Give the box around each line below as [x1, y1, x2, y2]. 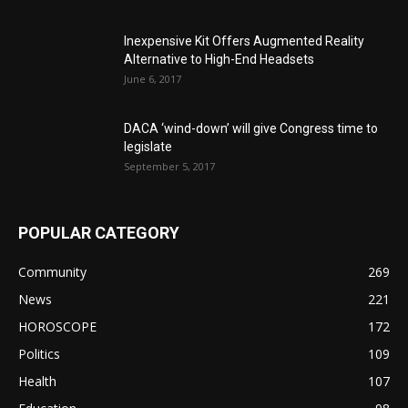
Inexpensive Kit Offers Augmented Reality [124, 34, 364, 48]
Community [18, 263, 87, 280]
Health [18, 372, 56, 390]
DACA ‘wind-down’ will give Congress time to [124, 121, 378, 136]
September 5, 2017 [124, 159, 215, 173]
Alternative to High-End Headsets [124, 52, 314, 66]
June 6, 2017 [124, 72, 181, 86]
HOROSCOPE [18, 318, 97, 335]
